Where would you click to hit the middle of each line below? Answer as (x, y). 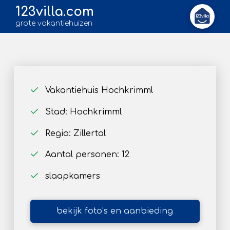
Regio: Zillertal (75, 133)
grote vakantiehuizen (54, 23)
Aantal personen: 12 (87, 155)
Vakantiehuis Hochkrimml (99, 90)
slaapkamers (72, 176)
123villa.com (55, 12)
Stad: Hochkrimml (83, 112)
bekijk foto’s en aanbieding (115, 211)
